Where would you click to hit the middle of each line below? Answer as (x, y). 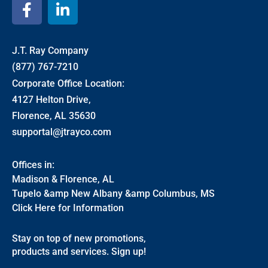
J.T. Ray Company (50, 51)
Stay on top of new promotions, (79, 238)
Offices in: (33, 165)
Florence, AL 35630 (54, 115)
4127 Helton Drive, (51, 99)
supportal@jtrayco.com (62, 132)
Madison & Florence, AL (63, 179)
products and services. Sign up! (79, 251)
